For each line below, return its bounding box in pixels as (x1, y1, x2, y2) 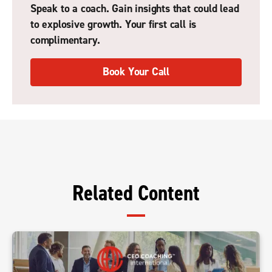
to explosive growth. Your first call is (30, 18, 197, 32)
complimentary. (30, 33, 101, 48)
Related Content (72, 180, 200, 208)
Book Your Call (102, 65, 170, 80)
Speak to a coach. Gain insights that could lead (30, 2, 239, 16)
